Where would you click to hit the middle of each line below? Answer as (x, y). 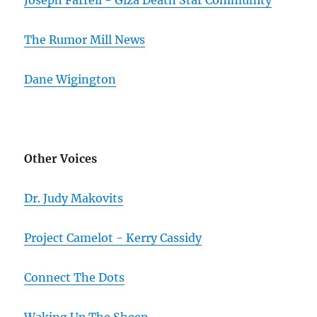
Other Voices (61, 159)
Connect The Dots (75, 278)
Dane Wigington (70, 80)
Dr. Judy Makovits (74, 198)
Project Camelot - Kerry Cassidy (113, 238)
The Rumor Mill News (85, 40)
